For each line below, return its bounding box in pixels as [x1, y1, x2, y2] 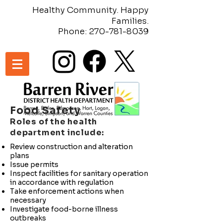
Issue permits [10, 160, 58, 169]
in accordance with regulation [10, 178, 113, 187]
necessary [10, 196, 46, 205]
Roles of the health [10, 116, 98, 127]
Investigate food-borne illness [10, 205, 118, 214]
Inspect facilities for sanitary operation [10, 169, 148, 178]
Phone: [58, 26, 89, 37]
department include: [10, 127, 105, 138]
